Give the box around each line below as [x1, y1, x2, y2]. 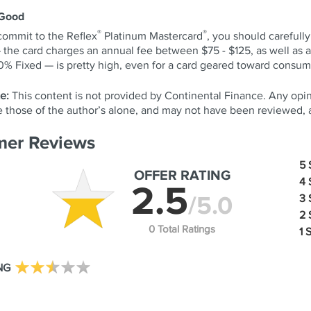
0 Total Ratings [149, 224, 215, 236]
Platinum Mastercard [101, 30, 203, 44]
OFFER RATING [133, 167, 230, 185]
